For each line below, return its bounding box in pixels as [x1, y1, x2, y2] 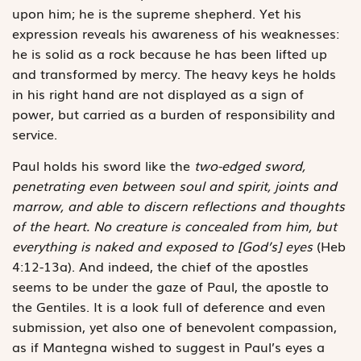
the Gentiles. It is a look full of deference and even [12, 296, 326, 316]
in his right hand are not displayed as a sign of [12, 83, 304, 103]
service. [12, 123, 57, 143]
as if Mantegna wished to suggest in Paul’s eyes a [12, 336, 325, 356]
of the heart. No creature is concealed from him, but [12, 215, 337, 235]
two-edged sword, [194, 155, 305, 175]
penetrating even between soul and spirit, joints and [12, 175, 337, 195]
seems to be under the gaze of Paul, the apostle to [12, 276, 329, 296]
